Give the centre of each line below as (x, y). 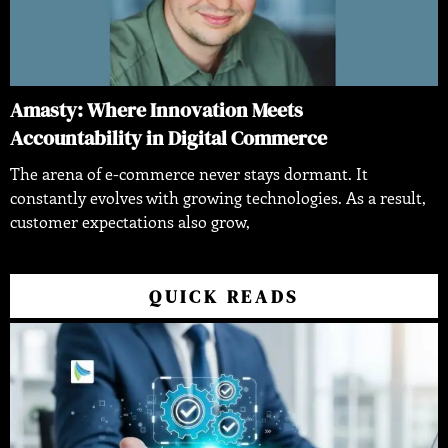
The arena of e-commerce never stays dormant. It (189, 174)
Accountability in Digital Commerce (168, 138)
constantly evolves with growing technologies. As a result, (218, 198)
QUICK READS (224, 297)
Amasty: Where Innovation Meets (156, 110)
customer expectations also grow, (130, 222)
